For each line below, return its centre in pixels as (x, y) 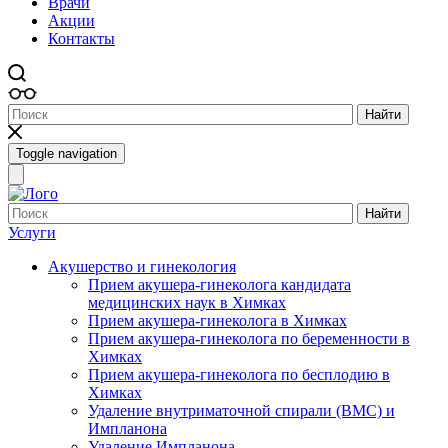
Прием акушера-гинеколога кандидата (219, 284)
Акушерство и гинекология (142, 266)
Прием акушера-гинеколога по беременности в (249, 338)
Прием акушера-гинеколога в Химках (217, 320)
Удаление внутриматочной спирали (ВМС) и (241, 410)
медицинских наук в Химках (187, 302)
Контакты (81, 38)
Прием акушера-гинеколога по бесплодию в (239, 374)
